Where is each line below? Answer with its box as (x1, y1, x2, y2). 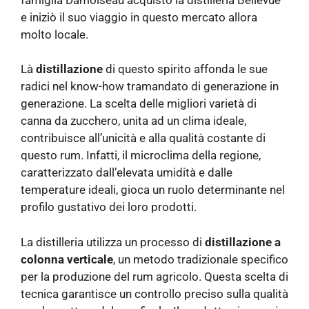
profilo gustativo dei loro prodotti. (21, 200, 197, 215)
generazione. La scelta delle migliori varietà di (21, 97, 257, 111)
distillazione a (205, 235, 281, 249)
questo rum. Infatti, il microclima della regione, (21, 148, 261, 163)
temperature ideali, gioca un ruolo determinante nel (21, 183, 285, 197)
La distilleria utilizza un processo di (21, 235, 205, 249)
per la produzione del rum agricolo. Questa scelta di (21, 269, 288, 283)
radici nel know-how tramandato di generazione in (21, 79, 279, 94)
